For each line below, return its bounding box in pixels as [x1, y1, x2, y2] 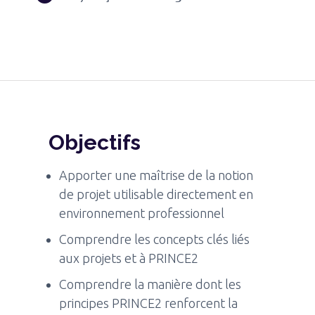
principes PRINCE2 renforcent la [59, 295, 238, 310]
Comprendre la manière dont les [59, 276, 242, 291]
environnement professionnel [59, 205, 225, 220]
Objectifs [49, 129, 141, 155]
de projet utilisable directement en [59, 186, 254, 201]
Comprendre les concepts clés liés [59, 231, 250, 246]
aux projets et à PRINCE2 [59, 250, 199, 265]
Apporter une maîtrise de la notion [59, 167, 254, 182]
